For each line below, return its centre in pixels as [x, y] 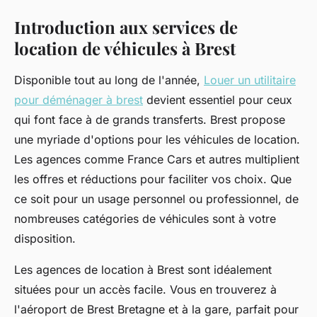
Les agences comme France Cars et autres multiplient [157, 159]
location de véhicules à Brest [125, 48]
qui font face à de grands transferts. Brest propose [150, 119]
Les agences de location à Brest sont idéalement [143, 269]
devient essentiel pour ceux [218, 99]
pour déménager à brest [79, 99]
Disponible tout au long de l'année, [109, 80]
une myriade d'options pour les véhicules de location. [157, 139]
